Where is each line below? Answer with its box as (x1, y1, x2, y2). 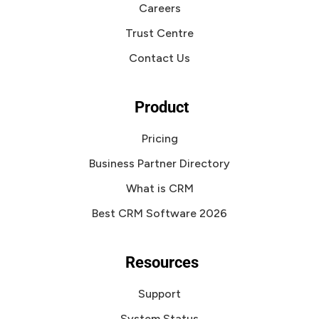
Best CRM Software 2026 (92, 206, 227, 220)
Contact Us (129, 51, 190, 65)
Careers (138, 1, 181, 15)
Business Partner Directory (89, 157, 230, 170)
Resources (125, 253, 199, 271)
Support (138, 287, 181, 300)
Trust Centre (125, 26, 194, 40)
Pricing (141, 132, 178, 145)
